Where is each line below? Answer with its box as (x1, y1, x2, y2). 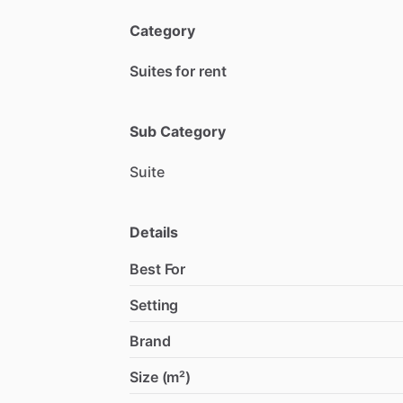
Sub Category (130, 121, 226, 140)
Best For (130, 259, 186, 278)
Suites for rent (130, 61, 227, 80)
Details (130, 222, 178, 241)
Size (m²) (130, 367, 192, 386)
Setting (130, 295, 179, 314)
